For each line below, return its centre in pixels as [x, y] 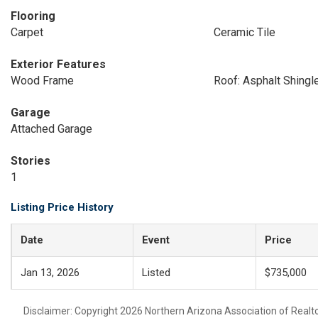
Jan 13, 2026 [50, 273]
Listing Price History [62, 207]
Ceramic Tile [244, 32]
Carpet [27, 32]
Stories [31, 161]
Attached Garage [51, 129]
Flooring [33, 16]
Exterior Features [58, 64]
